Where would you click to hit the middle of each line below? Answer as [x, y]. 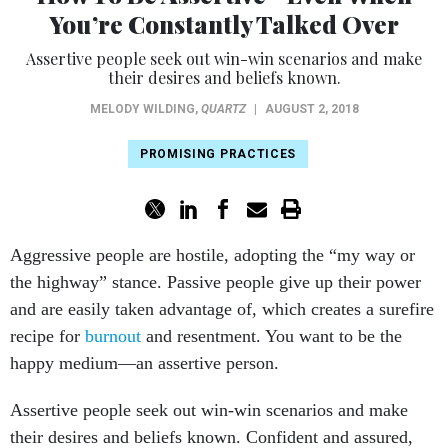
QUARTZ [223, 87]
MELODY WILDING [142, 87]
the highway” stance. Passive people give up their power [215, 260]
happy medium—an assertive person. [144, 341]
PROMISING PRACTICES [218, 132]
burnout [113, 314]
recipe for [47, 314]
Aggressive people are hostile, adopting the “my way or [212, 233]
